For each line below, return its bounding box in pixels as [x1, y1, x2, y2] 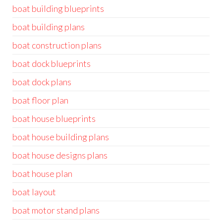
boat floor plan [12, 95, 68, 106]
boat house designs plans [12, 150, 108, 161]
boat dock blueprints [12, 58, 91, 69]
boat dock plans [12, 76, 71, 87]
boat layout [12, 186, 56, 197]
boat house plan [12, 168, 72, 179]
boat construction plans [12, 40, 102, 51]
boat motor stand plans [12, 205, 100, 216]
